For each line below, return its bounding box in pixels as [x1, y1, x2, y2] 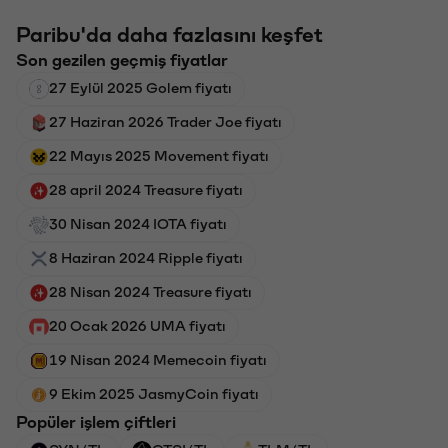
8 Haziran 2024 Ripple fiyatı [49, 251, 243, 266]
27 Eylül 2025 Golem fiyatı [49, 81, 232, 96]
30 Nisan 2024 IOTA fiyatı [49, 217, 227, 232]
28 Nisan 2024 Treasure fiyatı [49, 285, 252, 300]
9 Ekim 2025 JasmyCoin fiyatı [49, 387, 259, 402]
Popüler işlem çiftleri [16, 414, 176, 431]
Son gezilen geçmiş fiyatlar [16, 52, 228, 69]
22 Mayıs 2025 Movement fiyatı [49, 149, 269, 164]
